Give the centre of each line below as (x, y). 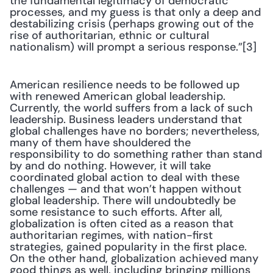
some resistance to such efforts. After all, (116, 212)
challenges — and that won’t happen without (126, 189)
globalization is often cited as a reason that (122, 224)
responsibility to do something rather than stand (136, 154)
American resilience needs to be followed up (125, 85)
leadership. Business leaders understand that (126, 119)
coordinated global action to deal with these (125, 177)
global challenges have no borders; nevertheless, (135, 131)
